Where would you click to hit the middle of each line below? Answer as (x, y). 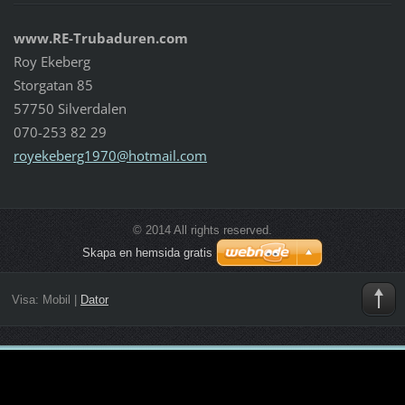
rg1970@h (104, 155)
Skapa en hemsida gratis (147, 252)
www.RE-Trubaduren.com (100, 38)
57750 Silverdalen (70, 108)
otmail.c (161, 155)
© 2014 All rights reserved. (202, 230)
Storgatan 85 (53, 85)
